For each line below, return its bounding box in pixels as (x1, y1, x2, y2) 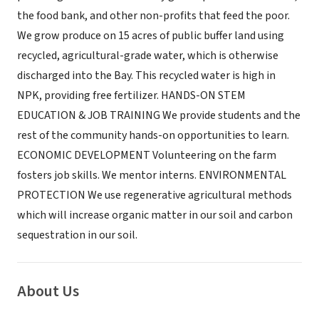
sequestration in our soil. (17, 227, 137, 243)
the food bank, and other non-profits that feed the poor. (17, 8, 290, 23)
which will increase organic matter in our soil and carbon (17, 207, 293, 223)
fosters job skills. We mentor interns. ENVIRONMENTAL (17, 167, 286, 183)
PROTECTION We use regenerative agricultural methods (17, 187, 292, 203)
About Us (17, 280, 79, 303)
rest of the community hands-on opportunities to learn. (17, 127, 289, 143)
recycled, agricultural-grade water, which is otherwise (17, 48, 278, 63)
